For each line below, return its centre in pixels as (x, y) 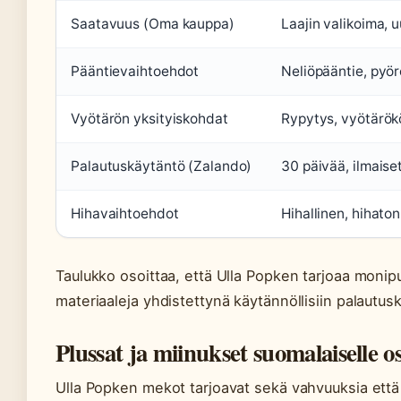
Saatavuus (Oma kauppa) (153, 23)
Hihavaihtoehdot (125, 213)
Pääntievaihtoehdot (135, 71)
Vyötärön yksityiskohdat (149, 118)
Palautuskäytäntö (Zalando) (162, 166)
